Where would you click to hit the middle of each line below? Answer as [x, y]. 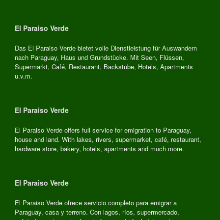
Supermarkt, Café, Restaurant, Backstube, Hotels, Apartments [104, 66]
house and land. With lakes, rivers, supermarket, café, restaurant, [108, 139]
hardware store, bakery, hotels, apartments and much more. [99, 148]
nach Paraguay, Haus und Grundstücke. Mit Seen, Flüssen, [99, 57]
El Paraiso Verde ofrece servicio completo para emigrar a [96, 202]
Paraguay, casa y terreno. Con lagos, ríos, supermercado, [97, 212]
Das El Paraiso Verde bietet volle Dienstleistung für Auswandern [106, 48]
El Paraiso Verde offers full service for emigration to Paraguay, [103, 130]
